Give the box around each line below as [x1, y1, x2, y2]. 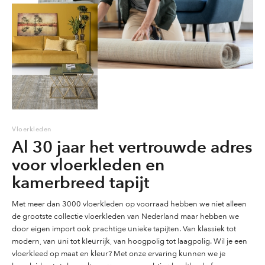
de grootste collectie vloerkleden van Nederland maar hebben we [12, 210, 239, 222]
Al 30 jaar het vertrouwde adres [12, 132, 252, 160]
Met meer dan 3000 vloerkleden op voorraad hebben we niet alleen [12, 198, 247, 210]
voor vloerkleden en [12, 150, 164, 178]
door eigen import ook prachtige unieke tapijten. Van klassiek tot [12, 222, 236, 235]
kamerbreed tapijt [12, 167, 150, 196]
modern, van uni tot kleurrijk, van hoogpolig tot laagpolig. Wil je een [12, 235, 247, 247]
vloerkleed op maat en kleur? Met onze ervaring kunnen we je [12, 247, 225, 260]
